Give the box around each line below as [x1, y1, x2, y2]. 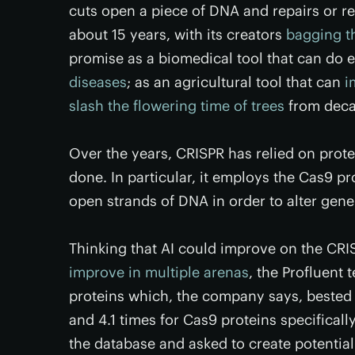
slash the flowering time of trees [69, 97, 284, 115]
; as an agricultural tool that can [127, 73, 345, 91]
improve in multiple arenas [69, 263, 249, 281]
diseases [69, 73, 127, 91]
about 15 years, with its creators [69, 25, 286, 44]
